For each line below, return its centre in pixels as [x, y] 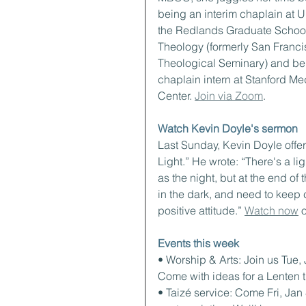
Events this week [198, 243]
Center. [176, 96]
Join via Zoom [229, 96]
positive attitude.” [201, 210]
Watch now [272, 210]
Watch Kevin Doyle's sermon [228, 128]
